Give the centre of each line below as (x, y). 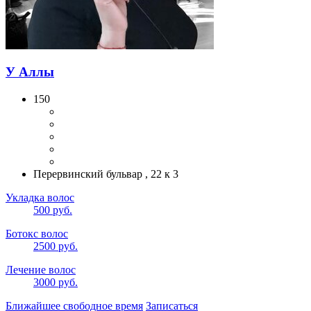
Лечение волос (41, 270)
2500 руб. (56, 246)
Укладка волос (40, 198)
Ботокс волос (37, 234)
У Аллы (30, 72)
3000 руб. (56, 283)
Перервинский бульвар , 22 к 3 (106, 174)
